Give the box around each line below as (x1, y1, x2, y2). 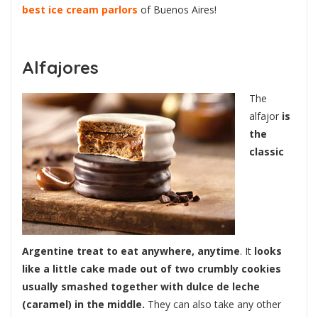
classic (249, 145, 284, 159)
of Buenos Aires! (141, 2, 216, 16)
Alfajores (22, 56, 99, 78)
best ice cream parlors (22, 2, 138, 16)
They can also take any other (145, 297, 281, 312)
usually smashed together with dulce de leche (22, 280, 260, 294)
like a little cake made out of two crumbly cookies (22, 262, 281, 276)
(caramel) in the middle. (22, 297, 145, 312)
